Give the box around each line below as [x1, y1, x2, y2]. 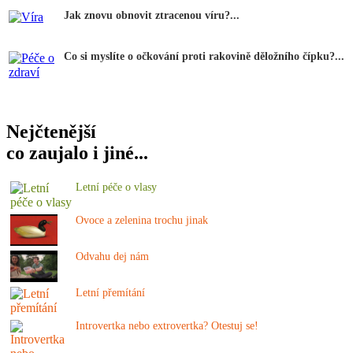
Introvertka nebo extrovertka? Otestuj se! [76, 319, 258, 332]
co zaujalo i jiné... [6, 142, 148, 163]
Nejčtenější [6, 121, 96, 142]
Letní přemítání [76, 286, 145, 299]
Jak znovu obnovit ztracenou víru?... [64, 9, 240, 21]
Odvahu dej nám [76, 250, 149, 262]
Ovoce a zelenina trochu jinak [76, 214, 208, 226]
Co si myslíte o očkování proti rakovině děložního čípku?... [64, 50, 344, 62]
